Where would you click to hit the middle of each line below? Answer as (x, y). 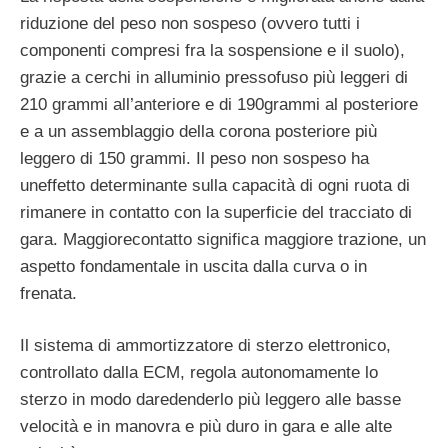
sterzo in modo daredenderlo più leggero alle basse (210, 400)
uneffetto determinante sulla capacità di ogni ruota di (215, 185)
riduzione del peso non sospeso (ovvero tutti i (190, 23)
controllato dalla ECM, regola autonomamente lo (199, 373)
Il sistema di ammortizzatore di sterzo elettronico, (205, 346)
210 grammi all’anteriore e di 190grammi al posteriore (219, 104)
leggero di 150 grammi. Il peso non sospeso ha (194, 158)
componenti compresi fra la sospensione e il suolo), (212, 50)
